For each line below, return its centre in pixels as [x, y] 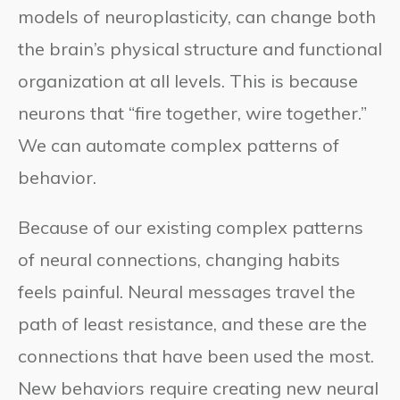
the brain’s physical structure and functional [200, 48]
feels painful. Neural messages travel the [187, 291]
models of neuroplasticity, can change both [197, 16]
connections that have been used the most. [196, 355]
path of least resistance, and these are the [192, 323]
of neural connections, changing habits [179, 259]
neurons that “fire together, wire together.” [192, 112]
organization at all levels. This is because [188, 80]
